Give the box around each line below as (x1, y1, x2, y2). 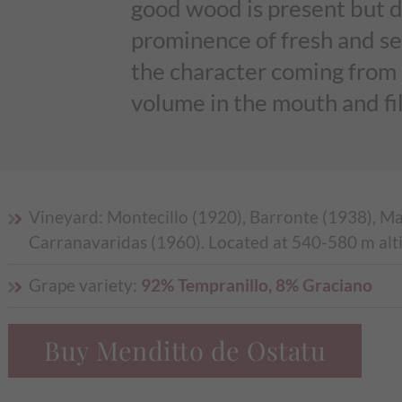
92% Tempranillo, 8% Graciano (140, 275, 372, 296)
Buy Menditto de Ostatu (44, 332, 327, 367)
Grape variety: (28, 275, 141, 296)
